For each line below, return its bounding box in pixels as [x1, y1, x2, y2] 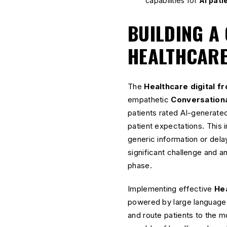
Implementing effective [128, 184, 214, 194]
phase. [128, 161, 152, 170]
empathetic [128, 95, 171, 104]
